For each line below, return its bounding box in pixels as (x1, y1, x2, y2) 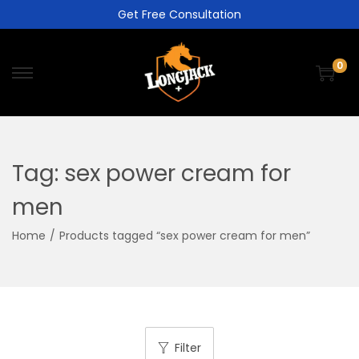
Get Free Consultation (118, 6, 241, 22)
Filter (175, 340, 201, 357)
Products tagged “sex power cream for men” (59, 228, 310, 244)
